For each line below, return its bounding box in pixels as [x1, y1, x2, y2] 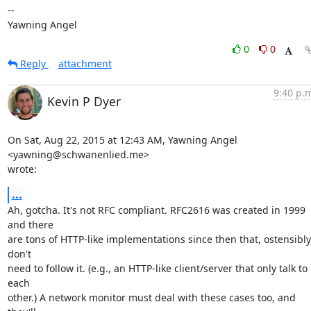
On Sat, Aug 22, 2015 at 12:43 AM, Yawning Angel [7, 133, 237, 146]
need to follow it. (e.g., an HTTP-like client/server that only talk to [7, 262, 308, 275]
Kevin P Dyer [47, 93, 121, 110]
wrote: [7, 162, 37, 176]
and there [7, 218, 53, 231]
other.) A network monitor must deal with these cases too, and [7, 291, 296, 304]
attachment [58, 57, 112, 70]
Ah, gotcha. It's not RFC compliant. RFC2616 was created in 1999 [7, 203, 305, 217]
